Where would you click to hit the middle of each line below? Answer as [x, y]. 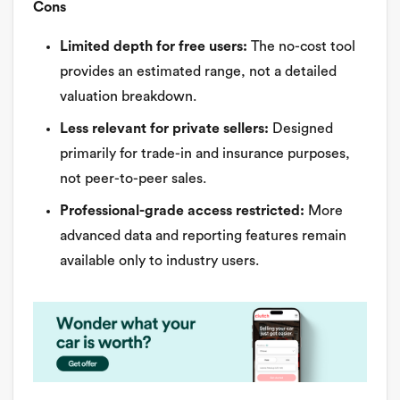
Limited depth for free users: [154, 47]
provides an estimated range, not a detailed [198, 72]
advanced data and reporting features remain [203, 236]
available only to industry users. [159, 261]
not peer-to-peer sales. [133, 179]
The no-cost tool [301, 47]
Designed [301, 129]
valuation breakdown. [128, 97]
